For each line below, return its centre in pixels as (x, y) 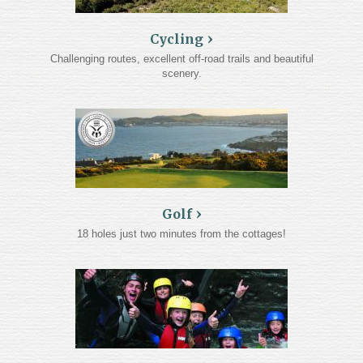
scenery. (181, 74)
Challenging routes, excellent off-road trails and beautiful (181, 59)
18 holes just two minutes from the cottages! (181, 234)
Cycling (177, 39)
